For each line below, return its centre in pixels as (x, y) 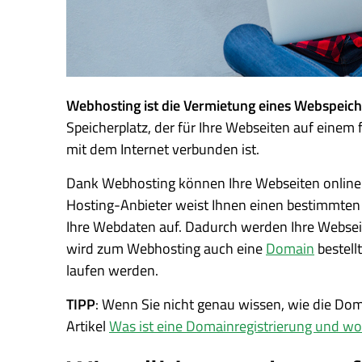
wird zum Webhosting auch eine (166, 248)
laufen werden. (112, 270)
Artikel (88, 326)
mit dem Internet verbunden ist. (163, 149)
